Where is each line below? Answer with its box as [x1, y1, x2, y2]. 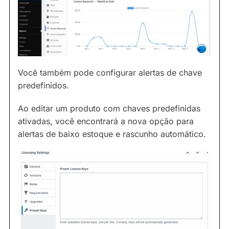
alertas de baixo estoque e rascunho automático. [18, 129, 206, 140]
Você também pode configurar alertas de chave [18, 67, 202, 78]
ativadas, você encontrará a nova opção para [18, 116, 194, 127]
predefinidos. [18, 80, 69, 91]
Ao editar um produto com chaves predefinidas [18, 103, 200, 114]
